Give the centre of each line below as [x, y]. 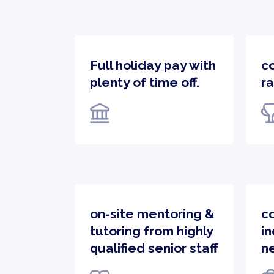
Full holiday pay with [153, 65]
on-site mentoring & [152, 214]
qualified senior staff [154, 248]
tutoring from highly [151, 231]
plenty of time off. [145, 82]
